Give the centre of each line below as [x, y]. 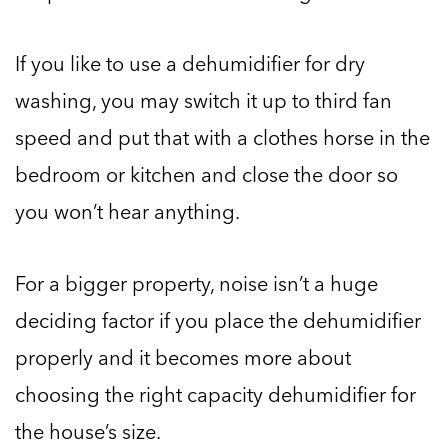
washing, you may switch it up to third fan [203, 100]
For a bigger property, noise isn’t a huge [196, 283]
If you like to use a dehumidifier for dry [190, 63]
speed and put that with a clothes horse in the [222, 137]
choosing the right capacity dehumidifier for [215, 394]
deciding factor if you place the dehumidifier [218, 320]
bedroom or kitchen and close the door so [206, 174]
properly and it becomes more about [183, 357]
